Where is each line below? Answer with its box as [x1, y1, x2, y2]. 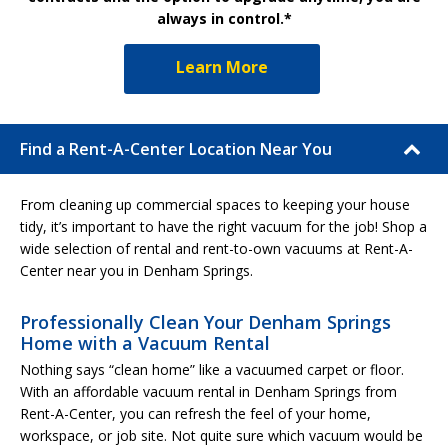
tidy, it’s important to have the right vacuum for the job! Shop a [20, 216, 427, 236]
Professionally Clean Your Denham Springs [20, 309, 391, 334]
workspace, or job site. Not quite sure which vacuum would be [20, 425, 423, 445]
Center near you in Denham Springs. [20, 260, 253, 280]
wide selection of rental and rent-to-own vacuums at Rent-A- [20, 238, 413, 258]
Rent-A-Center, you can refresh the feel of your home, [20, 403, 371, 423]
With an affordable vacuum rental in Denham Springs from [20, 381, 397, 401]
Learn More [176, 55, 268, 78]
